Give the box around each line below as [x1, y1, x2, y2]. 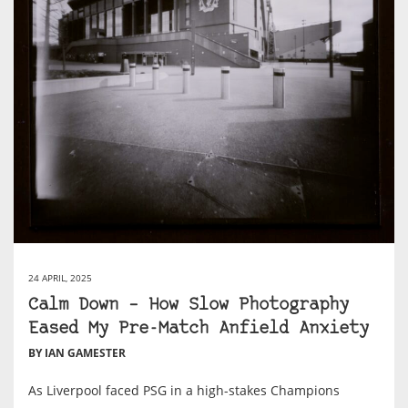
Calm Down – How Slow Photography [28, 296, 349, 314]
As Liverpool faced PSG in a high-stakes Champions [28, 381, 340, 399]
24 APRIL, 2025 [28, 270, 92, 284]
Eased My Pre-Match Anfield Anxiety [28, 320, 369, 338]
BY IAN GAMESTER [28, 344, 126, 361]
